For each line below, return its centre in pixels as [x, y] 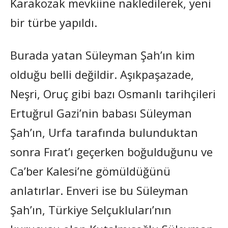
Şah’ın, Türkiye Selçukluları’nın [91, 209]
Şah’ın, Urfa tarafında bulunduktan [104, 132]
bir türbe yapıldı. [54, 22]
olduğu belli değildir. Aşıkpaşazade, [102, 74]
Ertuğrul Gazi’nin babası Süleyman [101, 113]
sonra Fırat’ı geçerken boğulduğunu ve [111, 151]
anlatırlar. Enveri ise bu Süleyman [99, 190]
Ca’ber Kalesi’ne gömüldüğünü [90, 171]
